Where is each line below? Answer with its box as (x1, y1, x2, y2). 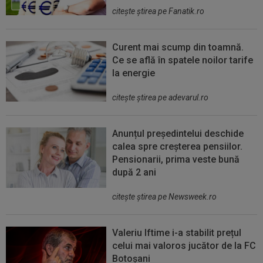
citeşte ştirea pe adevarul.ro (112, 93, 209, 103)
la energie (112, 68, 156, 79)
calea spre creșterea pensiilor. (112, 141, 243, 153)
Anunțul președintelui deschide (112, 128, 244, 140)
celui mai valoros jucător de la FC (112, 240, 257, 252)
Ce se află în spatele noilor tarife (112, 55, 254, 66)
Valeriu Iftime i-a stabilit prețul (112, 227, 242, 239)
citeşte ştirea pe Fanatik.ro (112, 6, 205, 16)
